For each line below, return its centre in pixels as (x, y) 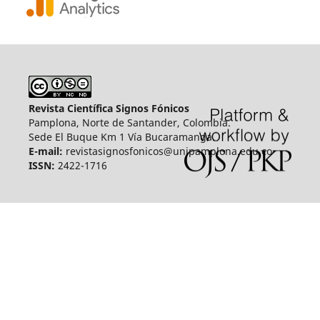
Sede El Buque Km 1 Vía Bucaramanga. (121, 136)
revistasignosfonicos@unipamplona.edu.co (167, 151)
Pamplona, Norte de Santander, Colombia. (129, 122)
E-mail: (45, 151)
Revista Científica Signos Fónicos (109, 108)
